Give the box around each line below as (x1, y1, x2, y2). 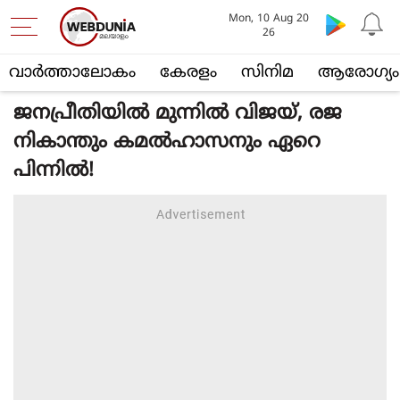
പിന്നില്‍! (13, 159, 94, 183)
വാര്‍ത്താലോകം (9, 62, 136, 83)
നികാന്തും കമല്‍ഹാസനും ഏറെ (13, 130, 321, 154)
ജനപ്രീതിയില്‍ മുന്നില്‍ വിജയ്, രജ (13, 102, 342, 126)
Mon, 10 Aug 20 (228, 12, 309, 26)
